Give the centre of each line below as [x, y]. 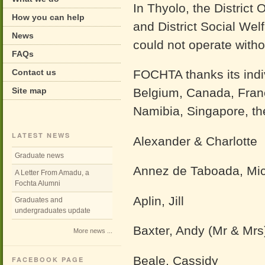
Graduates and [38, 200]
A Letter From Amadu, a [52, 172]
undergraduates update [52, 211]
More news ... [93, 231]
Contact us [34, 72]
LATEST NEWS [41, 135]
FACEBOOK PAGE [48, 259]
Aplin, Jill [159, 201]
